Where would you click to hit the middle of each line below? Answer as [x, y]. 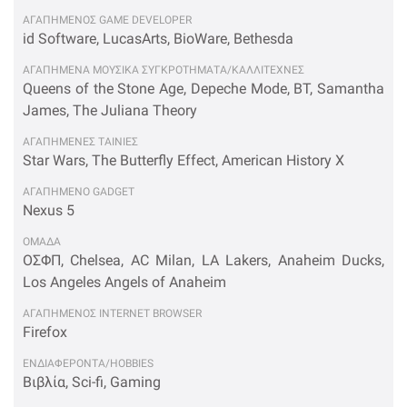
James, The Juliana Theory [110, 110]
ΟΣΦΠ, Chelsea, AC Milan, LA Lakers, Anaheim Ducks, [203, 260]
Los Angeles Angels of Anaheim [124, 282]
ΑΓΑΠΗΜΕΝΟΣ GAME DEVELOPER [107, 20]
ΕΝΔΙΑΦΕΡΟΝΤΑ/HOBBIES [88, 363]
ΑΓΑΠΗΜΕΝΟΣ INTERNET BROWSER [112, 313]
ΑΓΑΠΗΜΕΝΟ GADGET [79, 192]
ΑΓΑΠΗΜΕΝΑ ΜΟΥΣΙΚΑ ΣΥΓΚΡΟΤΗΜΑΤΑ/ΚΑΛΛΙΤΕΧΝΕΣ [164, 70]
